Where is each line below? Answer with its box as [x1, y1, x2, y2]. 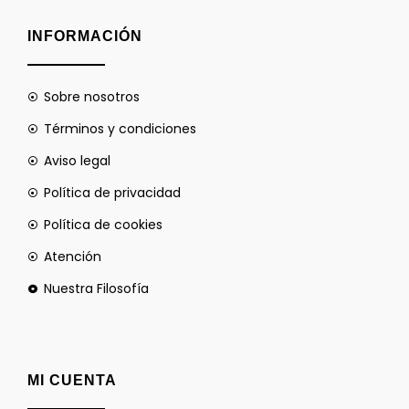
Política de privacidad [43, 183, 181, 202]
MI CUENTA [27, 372, 117, 388]
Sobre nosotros [43, 87, 140, 106]
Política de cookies [43, 215, 163, 234]
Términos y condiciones [43, 119, 196, 138]
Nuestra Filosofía [43, 278, 149, 298]
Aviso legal [43, 151, 110, 170]
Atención [43, 246, 101, 266]
